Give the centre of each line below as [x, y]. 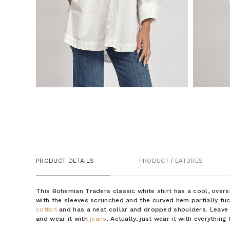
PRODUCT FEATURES [171, 160]
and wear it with [63, 218]
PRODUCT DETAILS [65, 160]
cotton [46, 209]
